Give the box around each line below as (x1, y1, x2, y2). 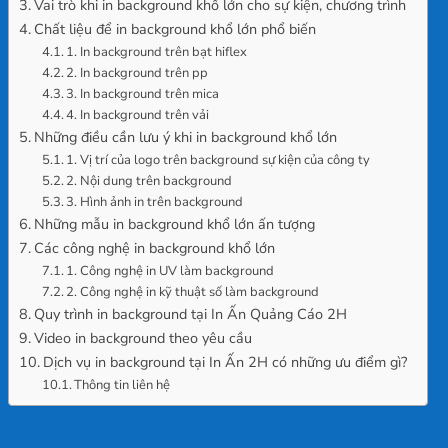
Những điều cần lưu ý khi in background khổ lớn (33, 126, 337, 147)
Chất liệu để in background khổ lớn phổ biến (33, 18, 316, 39)
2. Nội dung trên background (66, 171, 233, 190)
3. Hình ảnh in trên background (66, 192, 244, 211)
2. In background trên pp (66, 63, 209, 82)
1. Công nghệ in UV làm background (66, 261, 275, 280)
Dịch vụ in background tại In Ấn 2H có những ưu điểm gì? (42, 351, 407, 372)
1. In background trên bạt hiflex (66, 42, 248, 61)
